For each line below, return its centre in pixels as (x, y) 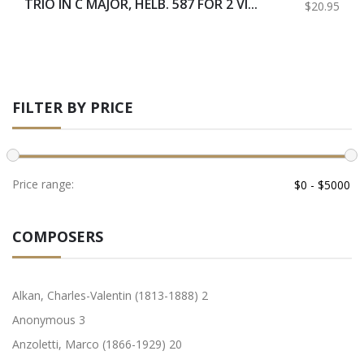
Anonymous (45, 319)
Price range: (43, 184)
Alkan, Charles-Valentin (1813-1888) (107, 295)
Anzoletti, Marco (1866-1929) (91, 344)
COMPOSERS (58, 236)
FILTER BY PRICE (73, 107)
